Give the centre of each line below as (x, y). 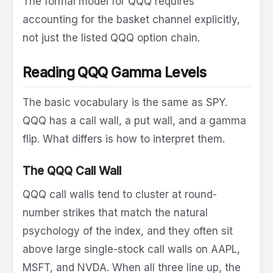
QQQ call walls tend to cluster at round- (120, 194)
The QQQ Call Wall (72, 171)
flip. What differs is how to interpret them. (124, 139)
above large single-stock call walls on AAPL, (131, 249)
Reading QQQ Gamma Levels (115, 72)
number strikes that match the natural (115, 212)
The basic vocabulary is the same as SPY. (125, 102)
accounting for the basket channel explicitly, (131, 19)
